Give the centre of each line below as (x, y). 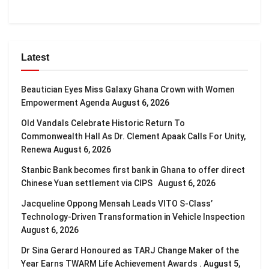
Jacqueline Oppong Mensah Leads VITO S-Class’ (117, 204)
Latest (35, 58)
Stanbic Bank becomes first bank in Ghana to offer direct (133, 170)
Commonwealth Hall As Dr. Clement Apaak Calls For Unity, (133, 137)
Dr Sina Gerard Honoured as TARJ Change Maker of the (130, 251)
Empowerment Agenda (65, 103)
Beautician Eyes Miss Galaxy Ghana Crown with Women (128, 90)
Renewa (36, 150)
